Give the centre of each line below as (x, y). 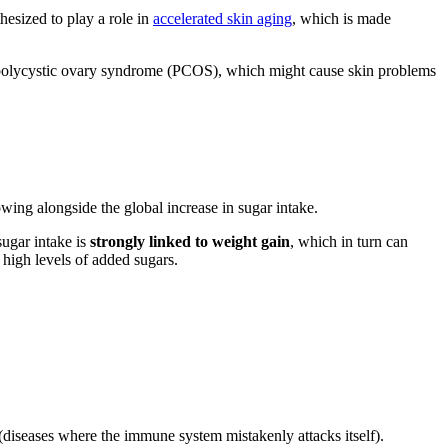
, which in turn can (349, 241)
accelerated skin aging (222, 18)
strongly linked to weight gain (190, 241)
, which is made (341, 18)
